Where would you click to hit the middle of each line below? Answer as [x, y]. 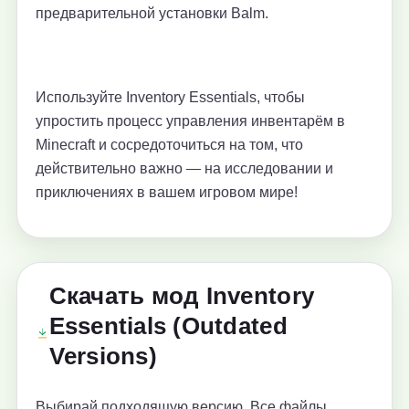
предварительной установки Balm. [152, 14]
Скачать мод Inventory [182, 296]
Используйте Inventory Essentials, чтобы [170, 98]
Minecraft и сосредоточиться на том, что [169, 145]
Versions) [103, 357]
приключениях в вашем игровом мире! [167, 193]
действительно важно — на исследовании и [184, 169]
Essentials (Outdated [168, 326]
